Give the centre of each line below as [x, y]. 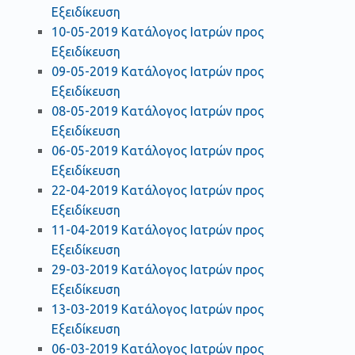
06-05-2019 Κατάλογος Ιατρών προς [157, 151]
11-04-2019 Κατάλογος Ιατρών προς [157, 230]
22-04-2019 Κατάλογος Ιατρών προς [157, 191]
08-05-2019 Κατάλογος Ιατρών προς [157, 111]
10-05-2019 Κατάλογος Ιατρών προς [157, 32]
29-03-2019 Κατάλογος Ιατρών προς [157, 270]
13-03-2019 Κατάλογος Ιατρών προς [157, 309]
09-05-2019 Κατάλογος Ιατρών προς [157, 72]
